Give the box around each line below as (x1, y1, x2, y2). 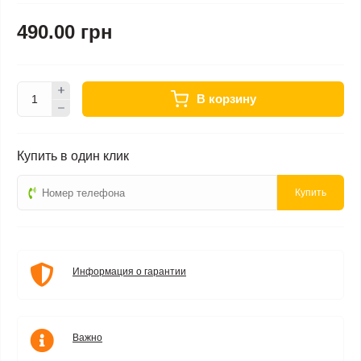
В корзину (196, 92, 256, 106)
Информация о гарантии (73, 266, 186, 277)
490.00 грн (17, 21, 113, 43)
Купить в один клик (17, 149, 129, 163)
